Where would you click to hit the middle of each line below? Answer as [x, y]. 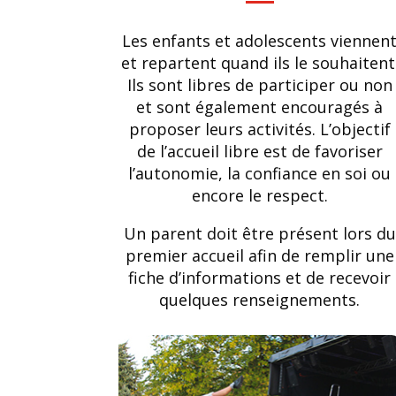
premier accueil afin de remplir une [259, 255]
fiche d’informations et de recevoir [260, 277]
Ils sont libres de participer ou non [259, 84]
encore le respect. [259, 195]
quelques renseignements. [260, 299]
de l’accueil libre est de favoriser [259, 151]
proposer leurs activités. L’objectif [259, 129]
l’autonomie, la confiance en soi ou [260, 173]
